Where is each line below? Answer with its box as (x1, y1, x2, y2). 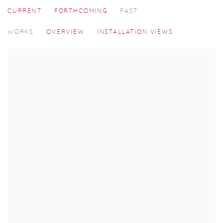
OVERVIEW (46, 29, 85, 35)
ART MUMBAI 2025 (7, 18, 109, 28)
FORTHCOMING (54, 8, 108, 14)
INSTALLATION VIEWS (97, 29, 173, 35)
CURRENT (7, 8, 42, 14)
